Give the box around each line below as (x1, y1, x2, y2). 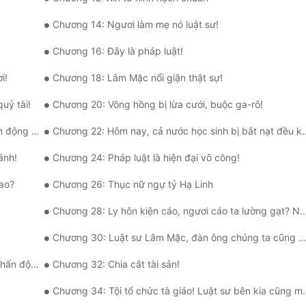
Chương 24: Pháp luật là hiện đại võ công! (53, 152, 240, 164)
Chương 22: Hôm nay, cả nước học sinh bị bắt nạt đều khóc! (53, 125, 302, 137)
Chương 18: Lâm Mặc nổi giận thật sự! (53, 72, 223, 84)
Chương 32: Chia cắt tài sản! (53, 258, 180, 270)
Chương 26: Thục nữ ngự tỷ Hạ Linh (53, 178, 213, 191)
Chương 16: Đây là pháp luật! (53, 45, 183, 57)
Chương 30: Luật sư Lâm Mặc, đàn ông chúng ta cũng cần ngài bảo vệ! (53, 232, 298, 244)
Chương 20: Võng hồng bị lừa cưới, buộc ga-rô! (53, 98, 263, 111)
